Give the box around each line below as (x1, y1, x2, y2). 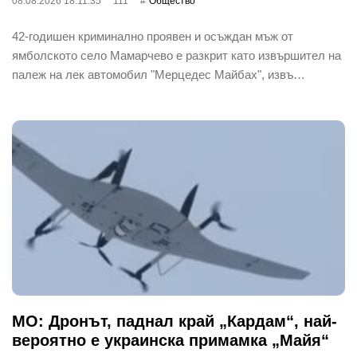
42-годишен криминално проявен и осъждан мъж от (12, 29, 293, 43)
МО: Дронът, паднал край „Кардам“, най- (12, 312, 337, 330)
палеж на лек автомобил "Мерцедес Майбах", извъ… (12, 67, 305, 81)
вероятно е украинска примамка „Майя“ (12, 331, 329, 349)
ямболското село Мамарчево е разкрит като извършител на (12, 48, 341, 62)
